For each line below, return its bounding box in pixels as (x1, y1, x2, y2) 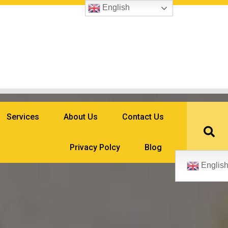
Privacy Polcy (70, 142, 121, 152)
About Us (64, 112, 98, 122)
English (100, 3, 130, 12)
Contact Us (122, 112, 164, 122)
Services (7, 112, 40, 122)
